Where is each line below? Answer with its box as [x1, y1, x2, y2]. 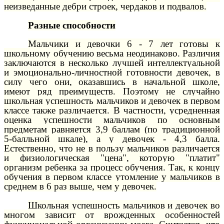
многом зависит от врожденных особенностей [4, 209, 220, 220]
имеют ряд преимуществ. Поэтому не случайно [4, 86, 220, 97]
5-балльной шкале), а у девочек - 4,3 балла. [4, 133, 220, 144]
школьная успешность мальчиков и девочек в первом [4, 95, 220, 106]
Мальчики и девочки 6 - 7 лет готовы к [28, 38, 220, 49]
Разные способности [28, 19, 115, 30]
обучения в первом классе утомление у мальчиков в [4, 171, 220, 182]
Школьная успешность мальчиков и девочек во [28, 199, 220, 210]
